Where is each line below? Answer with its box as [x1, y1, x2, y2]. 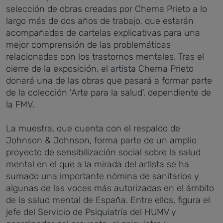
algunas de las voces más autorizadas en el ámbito [6, 183, 214, 194]
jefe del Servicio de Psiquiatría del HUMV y [6, 207, 176, 218]
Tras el [178, 51, 204, 62]
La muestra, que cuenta [6, 123, 104, 134]
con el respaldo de [104, 123, 180, 134]
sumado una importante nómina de [6, 171, 152, 182]
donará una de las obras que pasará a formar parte [6, 75, 212, 86]
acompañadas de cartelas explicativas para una [6, 27, 200, 38]
